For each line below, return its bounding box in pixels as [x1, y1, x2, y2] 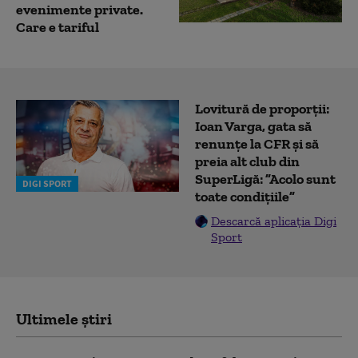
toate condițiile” [195, 188, 295, 206]
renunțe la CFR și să [195, 135, 319, 153]
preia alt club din [195, 153, 300, 171]
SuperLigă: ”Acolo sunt [195, 170, 336, 189]
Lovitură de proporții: [195, 100, 329, 118]
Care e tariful [16, 18, 99, 37]
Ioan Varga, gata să [195, 117, 312, 136]
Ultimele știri [16, 309, 112, 329]
